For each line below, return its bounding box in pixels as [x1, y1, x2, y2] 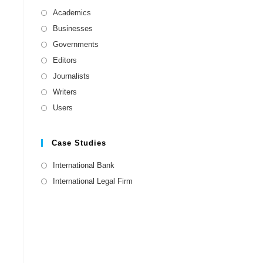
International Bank [53, 161, 114, 170]
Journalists [53, 72, 90, 81]
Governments [53, 40, 99, 49]
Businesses [53, 24, 93, 33]
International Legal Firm [53, 177, 133, 186]
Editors [53, 56, 77, 65]
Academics [53, 8, 91, 18]
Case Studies [52, 139, 106, 148]
